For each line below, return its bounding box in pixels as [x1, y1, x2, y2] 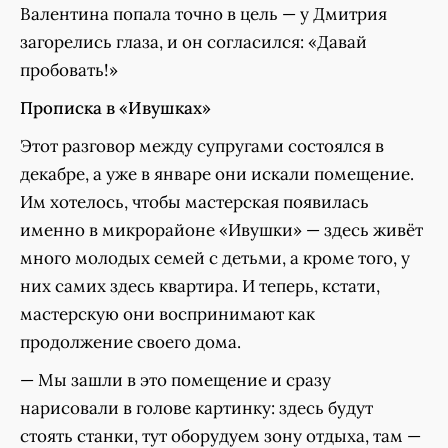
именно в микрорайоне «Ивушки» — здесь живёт [20, 218, 423, 241]
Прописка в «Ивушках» [20, 96, 211, 119]
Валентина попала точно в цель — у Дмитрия [20, 2, 387, 25]
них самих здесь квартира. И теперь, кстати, [20, 274, 380, 297]
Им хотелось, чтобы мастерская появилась [20, 190, 369, 213]
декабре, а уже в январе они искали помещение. [20, 162, 414, 185]
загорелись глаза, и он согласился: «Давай [20, 30, 367, 53]
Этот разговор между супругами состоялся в [20, 134, 384, 157]
